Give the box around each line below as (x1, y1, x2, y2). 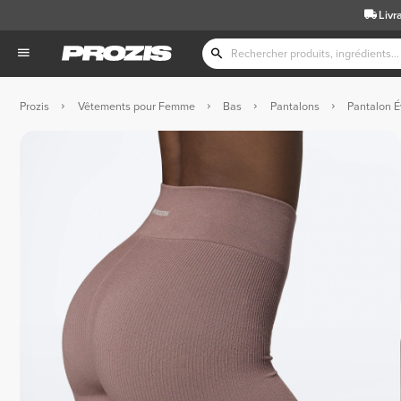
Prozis (20, 98, 49, 114)
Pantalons (269, 98, 320, 114)
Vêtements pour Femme (77, 98, 195, 114)
